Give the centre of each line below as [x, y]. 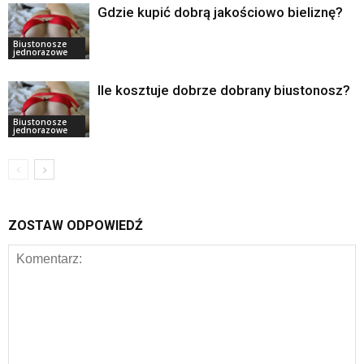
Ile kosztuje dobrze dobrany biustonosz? [224, 90]
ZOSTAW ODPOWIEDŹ [76, 225]
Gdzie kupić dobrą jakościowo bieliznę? [220, 12]
